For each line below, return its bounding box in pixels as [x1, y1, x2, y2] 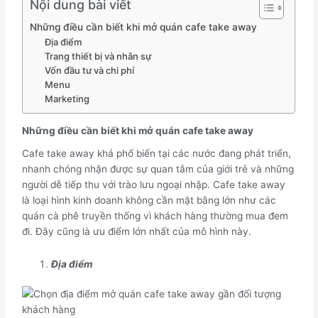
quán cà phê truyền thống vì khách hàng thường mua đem [22, 209, 289, 221]
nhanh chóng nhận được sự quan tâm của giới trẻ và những [22, 163, 295, 175]
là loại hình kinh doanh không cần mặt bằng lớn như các [22, 194, 277, 206]
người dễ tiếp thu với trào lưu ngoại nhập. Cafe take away [22, 178, 286, 190]
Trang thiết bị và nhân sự [44, 50, 151, 62]
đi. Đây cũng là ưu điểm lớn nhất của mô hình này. [22, 225, 252, 237]
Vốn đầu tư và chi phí [44, 64, 134, 76]
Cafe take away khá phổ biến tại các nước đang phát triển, [22, 147, 292, 159]
